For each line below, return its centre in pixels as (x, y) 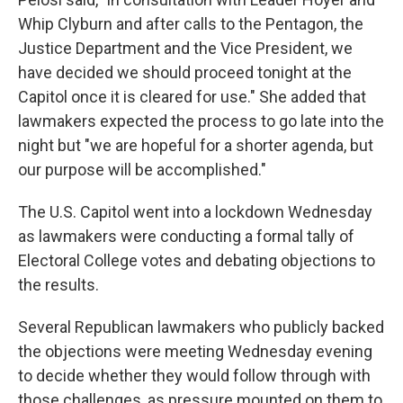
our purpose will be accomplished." (142, 169)
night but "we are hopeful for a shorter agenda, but (196, 145)
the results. (58, 284)
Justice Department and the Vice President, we (185, 48)
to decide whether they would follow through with (194, 375)
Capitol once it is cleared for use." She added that (192, 96)
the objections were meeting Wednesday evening (195, 351)
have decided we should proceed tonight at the (185, 72)
